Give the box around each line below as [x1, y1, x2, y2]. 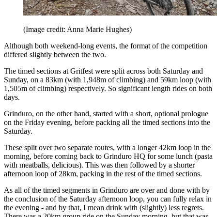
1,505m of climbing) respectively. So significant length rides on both [4, 84, 212, 93]
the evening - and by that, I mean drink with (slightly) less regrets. [4, 203, 204, 212]
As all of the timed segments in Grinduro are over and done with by [4, 186, 210, 194]
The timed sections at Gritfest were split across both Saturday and [4, 66, 203, 75]
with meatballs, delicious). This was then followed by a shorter [4, 160, 195, 169]
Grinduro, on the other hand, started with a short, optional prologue [4, 109, 208, 118]
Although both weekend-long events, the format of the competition [4, 41, 207, 50]
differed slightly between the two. [4, 50, 106, 59]
